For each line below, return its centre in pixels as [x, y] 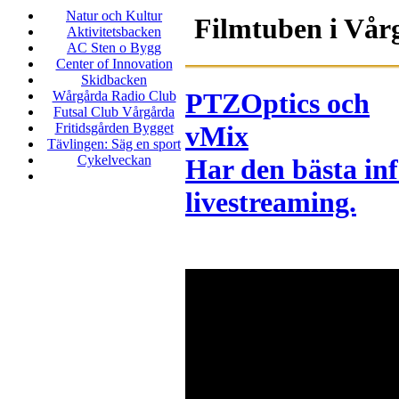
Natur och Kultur [114, 16]
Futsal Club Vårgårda [114, 112]
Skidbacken [114, 80]
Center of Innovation [114, 64]
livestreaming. [271, 203]
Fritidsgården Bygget [114, 128]
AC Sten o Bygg [114, 48]
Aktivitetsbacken [114, 32]
